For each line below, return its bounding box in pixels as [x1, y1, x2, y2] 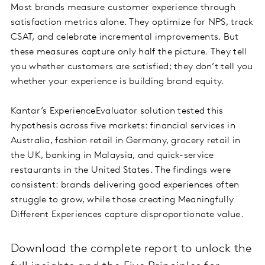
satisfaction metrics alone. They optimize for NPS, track [11, 18, 254, 28]
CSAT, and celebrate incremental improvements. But [11, 33, 239, 43]
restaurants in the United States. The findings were [11, 166, 231, 176]
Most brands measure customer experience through [11, 3, 236, 13]
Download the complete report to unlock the [11, 243, 252, 256]
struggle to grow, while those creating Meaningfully [11, 195, 234, 205]
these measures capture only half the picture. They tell [11, 47, 247, 57]
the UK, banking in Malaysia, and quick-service [11, 151, 214, 161]
